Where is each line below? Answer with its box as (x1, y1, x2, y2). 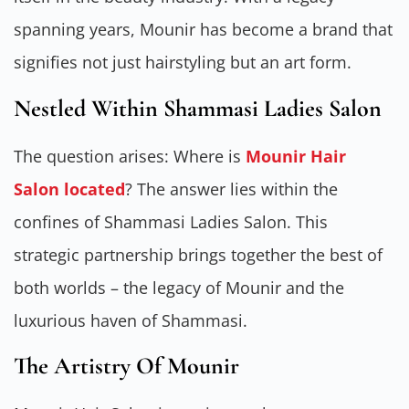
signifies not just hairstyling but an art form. (14, 51, 351, 74)
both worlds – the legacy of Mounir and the (14, 276, 344, 299)
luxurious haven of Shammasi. (14, 309, 247, 331)
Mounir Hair (246, 144, 346, 167)
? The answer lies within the (125, 177, 338, 200)
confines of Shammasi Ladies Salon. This (14, 210, 328, 233)
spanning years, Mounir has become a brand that (14, 18, 393, 41)
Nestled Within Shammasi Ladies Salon (14, 93, 382, 122)
